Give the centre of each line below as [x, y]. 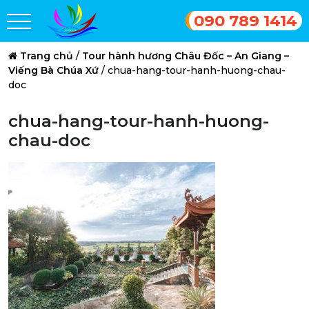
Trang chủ [47, 56]
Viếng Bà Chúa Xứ [53, 70]
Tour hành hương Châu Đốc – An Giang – [186, 56]
